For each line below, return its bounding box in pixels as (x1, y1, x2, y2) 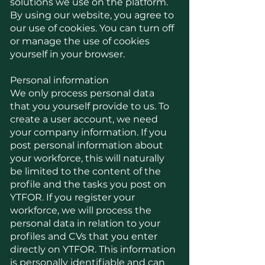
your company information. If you (10, 127, 167, 138)
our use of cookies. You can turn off (10, 22, 174, 34)
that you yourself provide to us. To (10, 101, 169, 112)
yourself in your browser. (10, 49, 125, 60)
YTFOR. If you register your (10, 192, 135, 203)
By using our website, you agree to (10, 9, 174, 21)
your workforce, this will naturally (10, 153, 164, 164)
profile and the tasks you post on (10, 179, 166, 190)
